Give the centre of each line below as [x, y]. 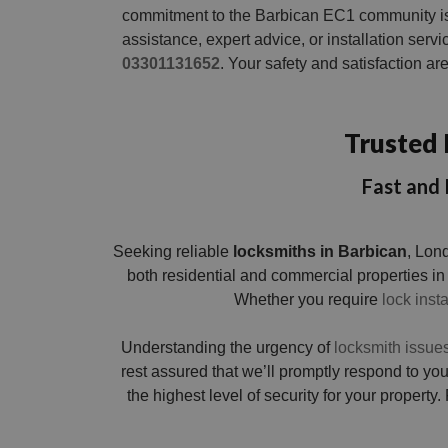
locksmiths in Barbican [319, 251]
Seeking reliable [172, 251]
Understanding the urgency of [227, 347]
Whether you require [308, 299]
